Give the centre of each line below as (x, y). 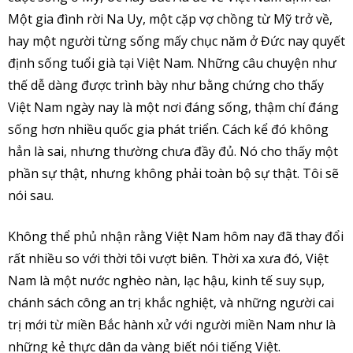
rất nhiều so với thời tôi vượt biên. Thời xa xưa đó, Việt (168, 258)
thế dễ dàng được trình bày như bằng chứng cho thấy (166, 85)
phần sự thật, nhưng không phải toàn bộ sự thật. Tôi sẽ (173, 173)
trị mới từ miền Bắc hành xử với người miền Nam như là (172, 324)
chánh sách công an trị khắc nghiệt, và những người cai (171, 302)
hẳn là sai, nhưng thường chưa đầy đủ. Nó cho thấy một (173, 151)
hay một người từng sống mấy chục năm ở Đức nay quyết (176, 41)
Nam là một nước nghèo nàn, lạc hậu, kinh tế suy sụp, (166, 280)
